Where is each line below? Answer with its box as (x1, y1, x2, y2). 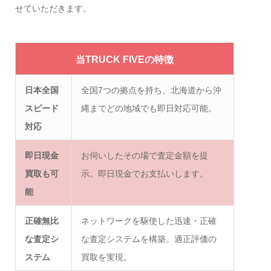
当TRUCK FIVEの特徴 (75, 54, 174, 65)
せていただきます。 (15, 3, 91, 13)
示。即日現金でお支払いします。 (80, 168, 208, 178)
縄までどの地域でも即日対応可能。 (80, 103, 217, 113)
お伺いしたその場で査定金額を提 (80, 150, 208, 160)
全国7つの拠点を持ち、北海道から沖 (80, 85, 221, 95)
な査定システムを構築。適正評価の (80, 233, 217, 244)
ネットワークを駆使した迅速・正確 (80, 215, 217, 226)
